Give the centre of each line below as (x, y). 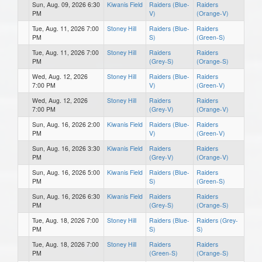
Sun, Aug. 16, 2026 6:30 (66, 196)
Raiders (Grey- (217, 220)
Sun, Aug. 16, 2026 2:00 (66, 124)
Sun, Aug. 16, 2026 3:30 (66, 148)
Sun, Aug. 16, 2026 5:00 (66, 172)
